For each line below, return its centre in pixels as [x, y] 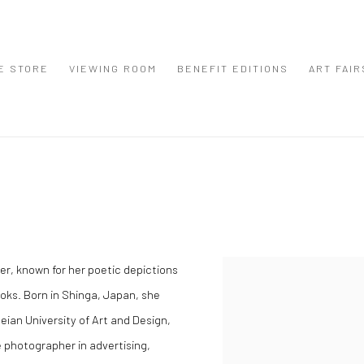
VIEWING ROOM [113, 68]
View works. [252, 269]
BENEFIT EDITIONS [233, 68]
